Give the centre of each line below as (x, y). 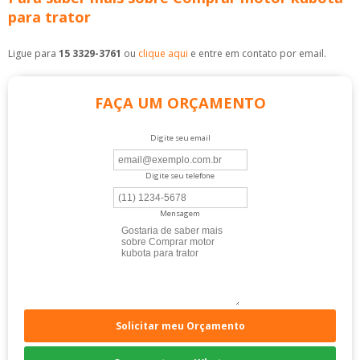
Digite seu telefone (180, 175)
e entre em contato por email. (257, 53)
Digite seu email (180, 137)
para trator (49, 16)
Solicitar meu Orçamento (180, 325)
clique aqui (163, 53)
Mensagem (180, 213)
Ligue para (33, 53)
